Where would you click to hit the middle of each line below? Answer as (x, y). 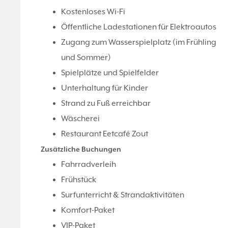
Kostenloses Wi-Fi (93, 12)
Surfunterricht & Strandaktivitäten (123, 195)
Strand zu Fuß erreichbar (106, 103)
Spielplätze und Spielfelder (110, 73)
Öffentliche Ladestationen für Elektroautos (139, 27)
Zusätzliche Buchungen (81, 150)
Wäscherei (80, 119)
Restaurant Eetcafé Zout (105, 134)
